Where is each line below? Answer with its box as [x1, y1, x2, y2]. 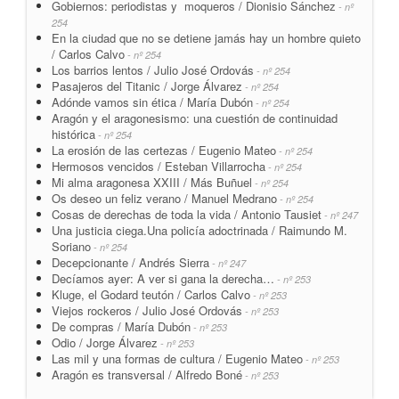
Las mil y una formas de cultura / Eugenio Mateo [52, 349, 303, 367]
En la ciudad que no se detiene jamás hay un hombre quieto [52, 28, 361, 46]
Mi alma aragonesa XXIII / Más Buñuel [52, 173, 252, 191]
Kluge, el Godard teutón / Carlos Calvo [52, 285, 250, 303]
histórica [52, 125, 95, 142]
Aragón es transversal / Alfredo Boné [52, 365, 242, 383]
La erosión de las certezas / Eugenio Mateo [52, 141, 276, 159]
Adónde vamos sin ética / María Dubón [52, 93, 253, 110]
